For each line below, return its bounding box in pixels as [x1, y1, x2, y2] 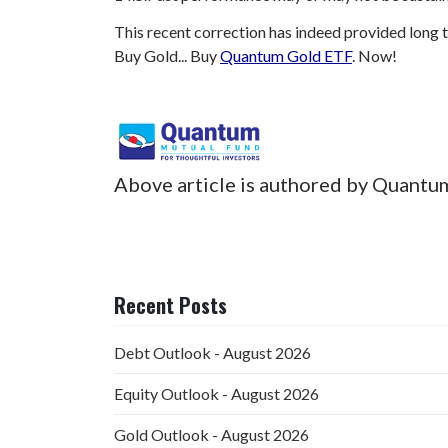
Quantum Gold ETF [220, 45, 352, 65]
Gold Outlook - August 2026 [114, 425, 309, 445]
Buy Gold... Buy [114, 45, 220, 65]
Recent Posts [114, 290, 227, 321]
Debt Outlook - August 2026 [114, 343, 311, 363]
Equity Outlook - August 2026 [114, 384, 319, 404]
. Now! [352, 45, 397, 65]
